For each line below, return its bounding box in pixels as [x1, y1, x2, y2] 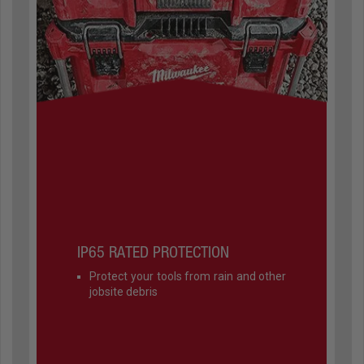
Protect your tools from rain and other [89, 270, 287, 284]
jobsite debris [89, 285, 158, 299]
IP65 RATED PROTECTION [77, 242, 230, 262]
